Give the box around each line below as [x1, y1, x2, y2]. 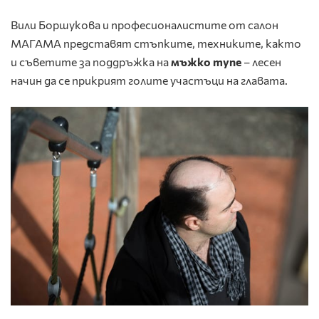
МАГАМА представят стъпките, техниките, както [11, 36, 301, 51]
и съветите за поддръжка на [11, 55, 171, 69]
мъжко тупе [171, 55, 241, 69]
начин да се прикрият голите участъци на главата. [11, 73, 288, 88]
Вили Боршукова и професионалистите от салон [11, 18, 278, 32]
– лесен [241, 55, 281, 69]
